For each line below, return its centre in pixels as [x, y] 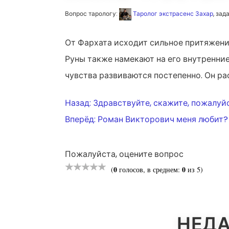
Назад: [78, 103]
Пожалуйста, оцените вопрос [124, 154]
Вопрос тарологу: [92, 13]
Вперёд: [80, 119]
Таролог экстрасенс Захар [173, 13]
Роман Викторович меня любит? [163, 119]
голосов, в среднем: [150, 169]
